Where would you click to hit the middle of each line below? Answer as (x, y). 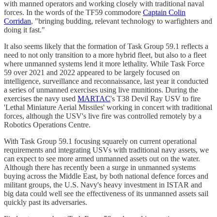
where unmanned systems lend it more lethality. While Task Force (104, 63)
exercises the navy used (41, 98)
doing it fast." (24, 30)
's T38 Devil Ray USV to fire (155, 98)
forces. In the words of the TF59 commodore (73, 12)
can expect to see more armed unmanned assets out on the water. (102, 158)
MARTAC (94, 98)
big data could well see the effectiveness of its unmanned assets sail (106, 193)
